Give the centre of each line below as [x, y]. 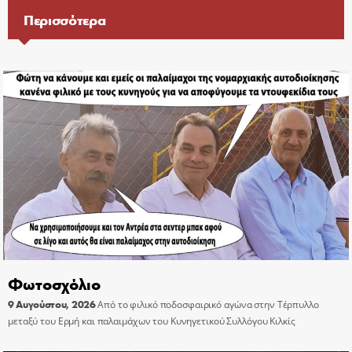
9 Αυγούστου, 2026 [52, 304]
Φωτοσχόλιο [54, 284]
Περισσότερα [65, 20]
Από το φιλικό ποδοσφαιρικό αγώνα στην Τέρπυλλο [208, 305]
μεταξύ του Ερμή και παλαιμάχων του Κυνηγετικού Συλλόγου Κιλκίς [152, 321]
